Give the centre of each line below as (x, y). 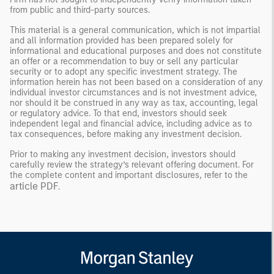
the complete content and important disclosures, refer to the (129, 175)
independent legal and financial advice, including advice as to (131, 124)
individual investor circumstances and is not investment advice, (133, 92)
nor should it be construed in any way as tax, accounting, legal (134, 103)
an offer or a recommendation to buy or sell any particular (124, 61)
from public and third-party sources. (80, 10)
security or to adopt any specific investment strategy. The (124, 72)
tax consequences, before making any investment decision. (126, 134)
